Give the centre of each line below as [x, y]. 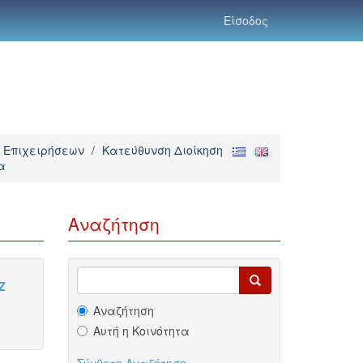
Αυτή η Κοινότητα [141, 331]
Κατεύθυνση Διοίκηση [162, 150]
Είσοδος [246, 20]
